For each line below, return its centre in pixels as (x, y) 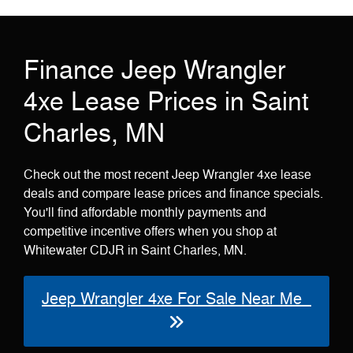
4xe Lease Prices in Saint (166, 102)
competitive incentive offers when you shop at (150, 232)
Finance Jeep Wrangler (155, 71)
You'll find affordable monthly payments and (145, 213)
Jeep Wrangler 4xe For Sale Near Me (176, 299)
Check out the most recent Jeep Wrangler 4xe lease (167, 175)
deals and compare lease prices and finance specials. (173, 194)
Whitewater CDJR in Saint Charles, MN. (135, 251)
